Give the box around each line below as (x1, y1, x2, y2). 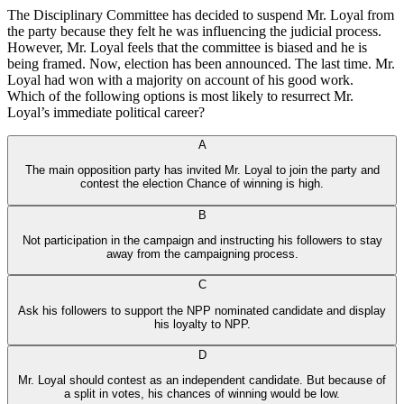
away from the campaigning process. (106, 247, 298, 262)
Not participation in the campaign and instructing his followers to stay (22, 234, 382, 248)
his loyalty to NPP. (153, 317, 251, 331)
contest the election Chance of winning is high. (80, 177, 324, 191)
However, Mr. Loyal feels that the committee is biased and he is (7, 40, 367, 56)
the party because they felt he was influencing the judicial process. (7, 23, 381, 40)
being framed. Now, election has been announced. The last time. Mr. (7, 56, 395, 72)
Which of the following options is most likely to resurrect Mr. (7, 88, 353, 105)
